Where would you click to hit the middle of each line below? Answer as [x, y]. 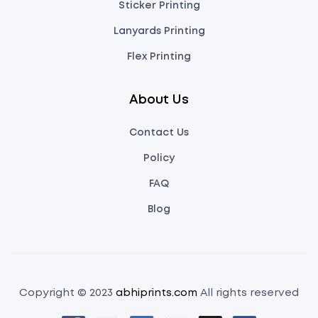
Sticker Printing [159, 6]
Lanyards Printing [159, 31]
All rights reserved [248, 293]
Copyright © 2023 [67, 293]
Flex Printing [159, 57]
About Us [159, 100]
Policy [159, 158]
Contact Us [159, 133]
